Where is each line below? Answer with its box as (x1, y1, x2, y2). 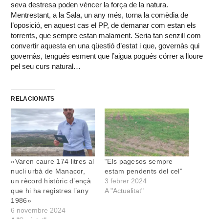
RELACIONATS (11, 95, 55, 102)
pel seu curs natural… (11, 62, 81, 70)
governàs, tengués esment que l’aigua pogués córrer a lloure (11, 51, 203, 60)
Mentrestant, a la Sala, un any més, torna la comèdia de (11, 10, 189, 19)
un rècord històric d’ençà (11, 176, 91, 185)
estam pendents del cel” (105, 167, 182, 175)
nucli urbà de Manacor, (11, 167, 86, 175)
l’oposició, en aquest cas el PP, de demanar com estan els (11, 21, 197, 29)
